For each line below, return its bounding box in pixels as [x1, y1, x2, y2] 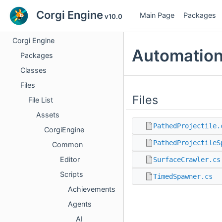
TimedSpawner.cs [153, 172, 213, 180]
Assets [36, 111, 59, 119]
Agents [68, 200, 92, 208]
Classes [20, 66, 47, 74]
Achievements [68, 185, 115, 193]
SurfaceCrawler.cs [153, 155, 221, 164]
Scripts [60, 170, 83, 178]
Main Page [140, 11, 174, 19]
